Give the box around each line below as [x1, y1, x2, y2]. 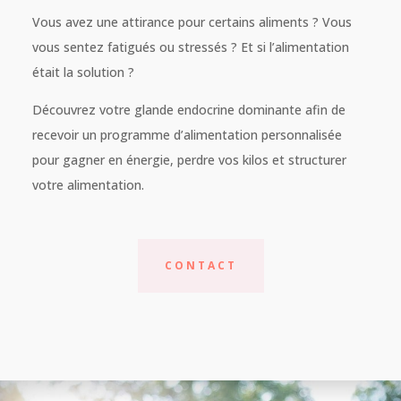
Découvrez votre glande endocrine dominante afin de [31, 100, 346, 118]
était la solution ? [31, 63, 134, 81]
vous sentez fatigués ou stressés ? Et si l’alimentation [31, 38, 349, 55]
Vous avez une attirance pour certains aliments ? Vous [31, 13, 352, 30]
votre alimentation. [31, 175, 144, 193]
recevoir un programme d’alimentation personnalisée [31, 125, 342, 143]
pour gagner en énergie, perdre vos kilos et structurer [31, 150, 346, 168]
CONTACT [164, 257, 237, 273]
